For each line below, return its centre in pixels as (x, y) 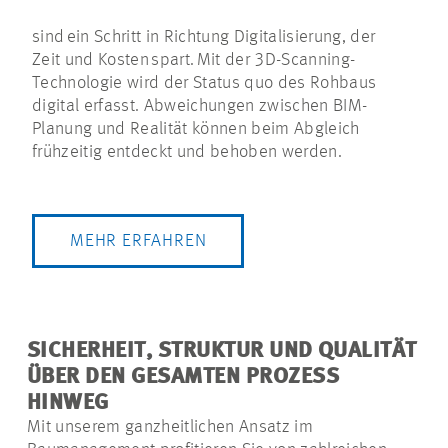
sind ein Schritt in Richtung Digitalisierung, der (204, 36)
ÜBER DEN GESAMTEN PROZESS (183, 376)
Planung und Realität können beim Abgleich (196, 128)
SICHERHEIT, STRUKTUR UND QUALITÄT (222, 350)
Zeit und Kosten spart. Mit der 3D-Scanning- (194, 59)
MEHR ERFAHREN (138, 240)
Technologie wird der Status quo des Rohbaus (204, 82)
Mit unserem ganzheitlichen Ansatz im (170, 426)
